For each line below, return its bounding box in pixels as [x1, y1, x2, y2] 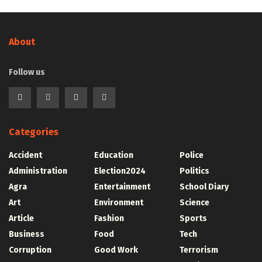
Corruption [9, 245, 51, 256]
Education [94, 150, 133, 161]
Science [180, 198, 209, 208]
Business [9, 229, 44, 240]
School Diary [180, 182, 229, 192]
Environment [94, 198, 143, 208]
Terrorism [180, 245, 218, 256]
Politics [180, 166, 209, 177]
